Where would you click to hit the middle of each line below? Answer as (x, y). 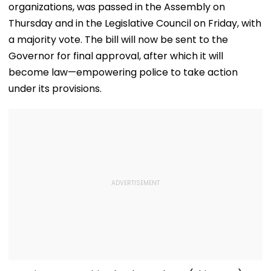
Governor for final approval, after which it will (116, 56)
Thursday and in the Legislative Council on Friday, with (135, 23)
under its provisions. (55, 88)
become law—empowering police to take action (123, 72)
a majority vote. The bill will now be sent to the (118, 39)
